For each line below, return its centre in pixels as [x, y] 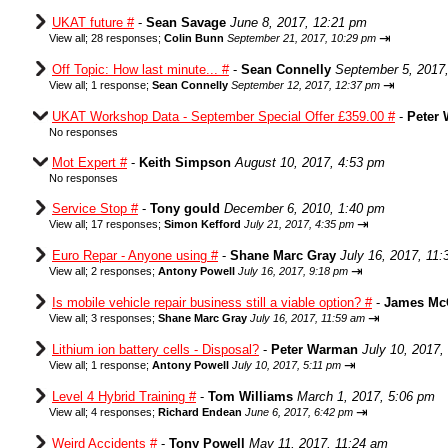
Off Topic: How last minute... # [140, 69]
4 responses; [124, 412]
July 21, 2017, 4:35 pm [299, 224]
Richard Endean [200, 412]
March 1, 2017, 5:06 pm [366, 396]
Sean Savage [186, 22]
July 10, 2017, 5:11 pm [286, 365]
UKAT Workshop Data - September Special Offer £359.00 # [223, 116]
